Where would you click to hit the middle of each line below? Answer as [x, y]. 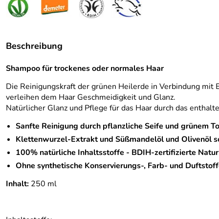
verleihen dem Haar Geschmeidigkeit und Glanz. [91, 97]
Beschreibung [34, 46]
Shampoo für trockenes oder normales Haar [85, 68]
